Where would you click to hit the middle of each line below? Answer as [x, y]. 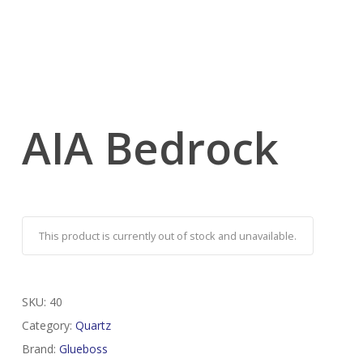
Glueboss [83, 349]
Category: [48, 326]
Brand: [40, 349]
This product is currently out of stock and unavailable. [167, 236]
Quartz [93, 326]
